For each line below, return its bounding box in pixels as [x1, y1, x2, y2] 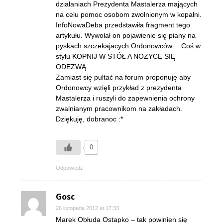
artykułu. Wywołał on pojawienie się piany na [56, 31, 196, 39]
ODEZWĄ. [56, 63, 88, 71]
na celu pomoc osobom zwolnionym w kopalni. [56, 10, 202, 18]
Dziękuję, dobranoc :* [56, 115, 123, 123]
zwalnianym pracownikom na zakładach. [56, 105, 182, 112]
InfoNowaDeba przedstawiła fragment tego [56, 21, 190, 29]
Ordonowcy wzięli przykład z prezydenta [56, 84, 182, 92]
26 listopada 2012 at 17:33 [56, 205, 119, 211]
